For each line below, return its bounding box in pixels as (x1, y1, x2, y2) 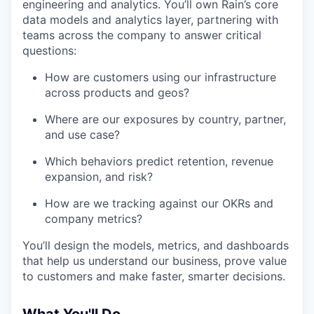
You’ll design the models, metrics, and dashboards (22, 238, 289, 252)
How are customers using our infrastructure (45, 69, 276, 84)
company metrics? (45, 211, 142, 226)
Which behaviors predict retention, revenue (45, 153, 273, 168)
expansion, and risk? (45, 169, 153, 184)
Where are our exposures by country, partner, (45, 111, 286, 126)
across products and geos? (45, 85, 189, 100)
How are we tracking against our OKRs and (45, 196, 273, 210)
